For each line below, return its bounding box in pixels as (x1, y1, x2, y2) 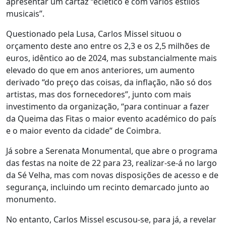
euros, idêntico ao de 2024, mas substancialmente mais (6, 52, 217, 64)
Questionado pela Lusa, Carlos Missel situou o (6, 28, 182, 39)
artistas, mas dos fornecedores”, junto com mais (6, 89, 191, 100)
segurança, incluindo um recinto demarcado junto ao (6, 182, 209, 193)
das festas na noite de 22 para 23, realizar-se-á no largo (6, 157, 217, 168)
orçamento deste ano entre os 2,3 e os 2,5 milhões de (6, 40, 210, 51)
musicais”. (6, 8, 44, 19)
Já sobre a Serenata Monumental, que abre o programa (6, 145, 217, 156)
